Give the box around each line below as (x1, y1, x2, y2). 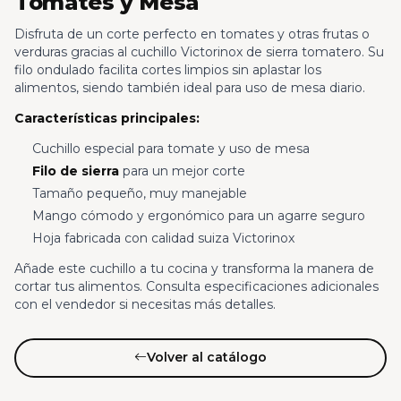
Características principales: (14, 110, 200, 127)
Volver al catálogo (147, 349, 267, 366)
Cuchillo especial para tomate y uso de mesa (31, 141, 310, 158)
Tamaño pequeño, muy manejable (31, 185, 247, 202)
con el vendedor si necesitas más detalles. (14, 295, 276, 312)
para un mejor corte (118, 163, 245, 180)
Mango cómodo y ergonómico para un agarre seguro (31, 207, 365, 224)
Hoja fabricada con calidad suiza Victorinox (31, 229, 294, 246)
